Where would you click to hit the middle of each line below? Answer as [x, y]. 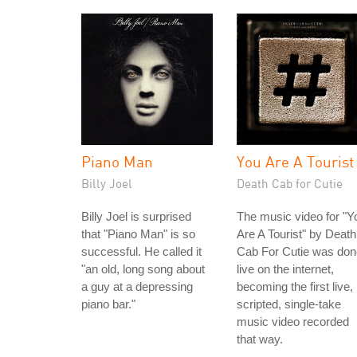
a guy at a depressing [137, 286]
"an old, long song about [143, 269]
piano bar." [108, 304]
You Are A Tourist [295, 161]
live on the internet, [285, 269]
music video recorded [293, 322]
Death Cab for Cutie [290, 183]
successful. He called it [141, 251]
